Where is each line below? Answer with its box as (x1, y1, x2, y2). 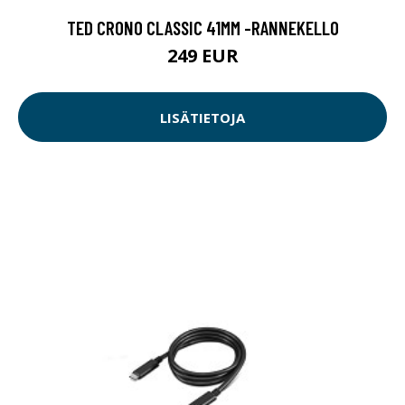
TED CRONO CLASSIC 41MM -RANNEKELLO (66, 16, 339, 40)
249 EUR (166, 43, 239, 69)
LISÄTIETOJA (160, 108, 245, 127)
